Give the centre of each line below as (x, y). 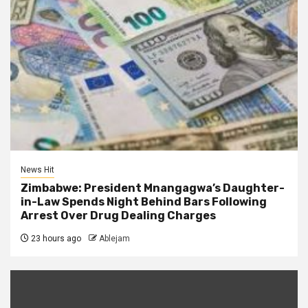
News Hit (37, 169)
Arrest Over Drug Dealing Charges (118, 215)
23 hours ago (55, 238)
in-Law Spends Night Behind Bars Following (144, 201)
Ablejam (114, 238)
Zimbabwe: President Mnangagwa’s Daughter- (153, 188)
